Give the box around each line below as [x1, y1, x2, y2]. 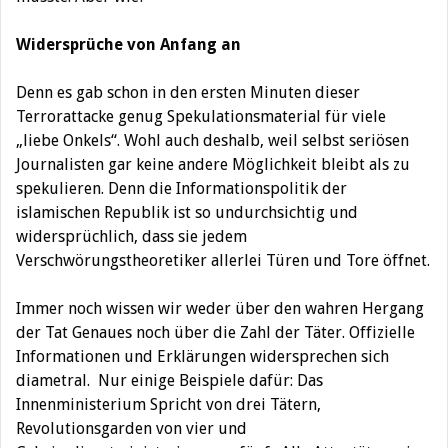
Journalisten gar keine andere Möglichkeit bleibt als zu [16, 155, 410, 174]
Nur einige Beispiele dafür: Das [98, 371, 323, 390]
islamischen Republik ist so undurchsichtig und [16, 203, 358, 222]
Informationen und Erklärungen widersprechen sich [16, 347, 389, 366]
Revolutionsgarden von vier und [16, 419, 247, 438]
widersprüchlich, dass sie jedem [16, 227, 247, 246]
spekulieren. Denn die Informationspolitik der [16, 179, 347, 198]
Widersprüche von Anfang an [16, 35, 241, 54]
